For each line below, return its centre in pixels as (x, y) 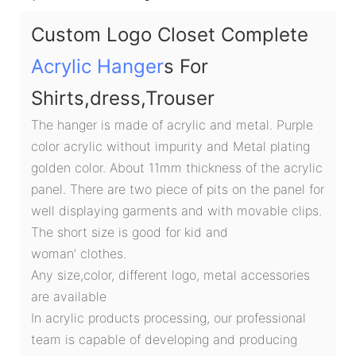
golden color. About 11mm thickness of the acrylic (177, 167)
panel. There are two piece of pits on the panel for (178, 189)
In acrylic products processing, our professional (168, 317)
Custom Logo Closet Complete (170, 34)
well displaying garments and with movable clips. (176, 210)
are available (69, 296)
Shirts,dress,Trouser (123, 98)
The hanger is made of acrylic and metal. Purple (172, 124)
